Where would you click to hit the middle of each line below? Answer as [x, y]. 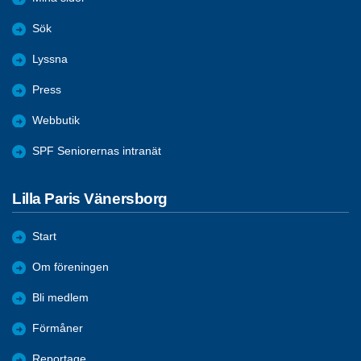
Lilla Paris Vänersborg [90, 198]
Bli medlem [60, 298]
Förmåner [58, 329]
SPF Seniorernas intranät [97, 151]
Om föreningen [71, 268]
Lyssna [50, 59]
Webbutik [56, 120]
